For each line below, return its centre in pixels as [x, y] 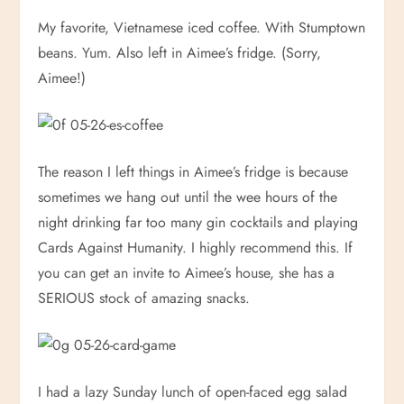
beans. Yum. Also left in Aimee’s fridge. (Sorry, [180, 53]
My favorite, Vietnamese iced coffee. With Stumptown [202, 28]
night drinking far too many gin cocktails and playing [198, 222]
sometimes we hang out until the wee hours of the [188, 197]
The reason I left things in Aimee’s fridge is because [193, 172]
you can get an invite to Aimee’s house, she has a [187, 273]
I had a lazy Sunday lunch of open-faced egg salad [193, 392]
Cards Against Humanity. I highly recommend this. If [196, 248]
